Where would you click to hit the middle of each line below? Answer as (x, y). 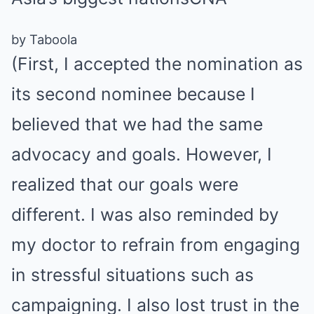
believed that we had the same (137, 124)
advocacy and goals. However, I (142, 155)
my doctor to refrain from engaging (156, 245)
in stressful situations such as (132, 275)
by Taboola (44, 40)
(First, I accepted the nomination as (157, 64)
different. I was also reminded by (145, 215)
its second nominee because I (133, 94)
